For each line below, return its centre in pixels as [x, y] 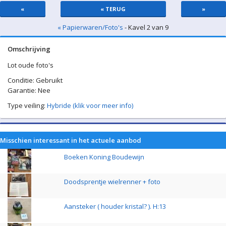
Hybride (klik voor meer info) [90, 105]
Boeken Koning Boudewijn [104, 157]
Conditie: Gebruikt [35, 80]
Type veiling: [27, 105]
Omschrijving [29, 49]
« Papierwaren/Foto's [90, 27]
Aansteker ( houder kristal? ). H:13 [115, 206]
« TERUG [113, 9]
